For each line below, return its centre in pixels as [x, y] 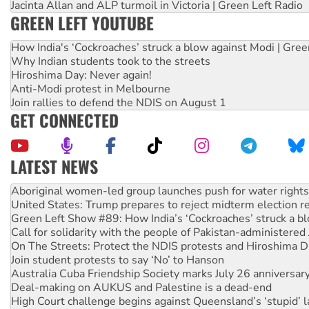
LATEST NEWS [54, 167]
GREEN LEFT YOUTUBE [82, 23]
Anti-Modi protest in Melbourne [91, 89]
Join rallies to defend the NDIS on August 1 [119, 103]
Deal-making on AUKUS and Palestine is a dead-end [141, 288]
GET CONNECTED [64, 120]
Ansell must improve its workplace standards [124, 178]
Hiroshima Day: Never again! [81, 76]
